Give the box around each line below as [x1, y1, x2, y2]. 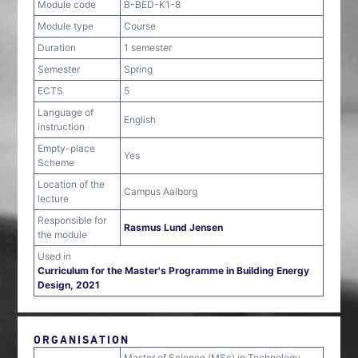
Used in [38, 250, 72, 262]
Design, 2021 [38, 279, 101, 291]
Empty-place [38, 142, 96, 154]
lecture [38, 193, 70, 205]
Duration [38, 42, 77, 54]
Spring [124, 63, 153, 75]
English [124, 113, 157, 125]
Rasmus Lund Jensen [124, 221, 224, 233]
